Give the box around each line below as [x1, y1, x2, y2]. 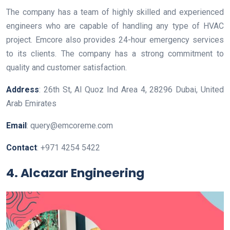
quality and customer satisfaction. [6, 62, 127, 72]
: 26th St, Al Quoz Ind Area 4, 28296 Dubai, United [39, 84, 224, 94]
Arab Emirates [6, 98, 56, 108]
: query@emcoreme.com [27, 120, 113, 130]
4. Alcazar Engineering [6, 164, 144, 181]
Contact [6, 142, 37, 152]
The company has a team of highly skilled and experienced [6, 7, 224, 17]
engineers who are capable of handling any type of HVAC [6, 21, 224, 31]
